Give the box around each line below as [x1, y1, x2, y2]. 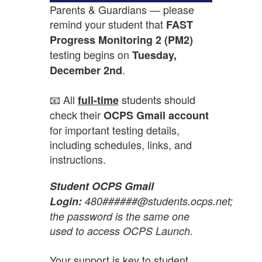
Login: [49, 193, 82, 209]
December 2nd [49, 62, 122, 78]
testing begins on [49, 46, 132, 62]
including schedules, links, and [49, 136, 192, 152]
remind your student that [49, 16, 166, 32]
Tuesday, [132, 47, 177, 63]
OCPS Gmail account [103, 107, 209, 123]
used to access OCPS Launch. [49, 223, 193, 238]
